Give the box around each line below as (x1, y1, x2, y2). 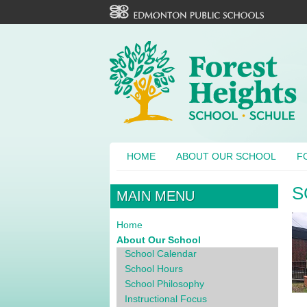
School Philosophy (125, 278, 204, 289)
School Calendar (125, 248, 197, 259)
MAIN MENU (116, 188, 195, 204)
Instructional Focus (125, 293, 207, 304)
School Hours (125, 263, 183, 274)
